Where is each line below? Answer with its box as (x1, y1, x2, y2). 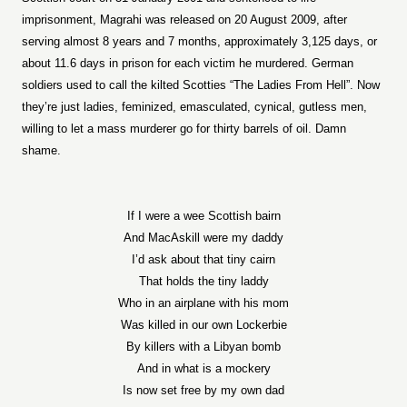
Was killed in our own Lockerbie (120, 318, 287, 332)
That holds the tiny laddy (138, 274, 269, 288)
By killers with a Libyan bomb (126, 340, 281, 353)
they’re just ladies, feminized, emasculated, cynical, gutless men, (22, 100, 367, 114)
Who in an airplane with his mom (118, 296, 289, 310)
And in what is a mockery (136, 362, 271, 375)
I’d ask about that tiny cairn (132, 253, 275, 266)
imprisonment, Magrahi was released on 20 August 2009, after (22, 13, 347, 26)
